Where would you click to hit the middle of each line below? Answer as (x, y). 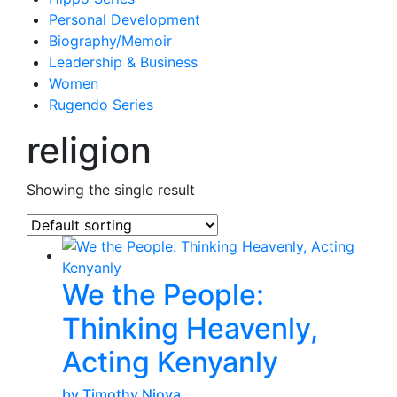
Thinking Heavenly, (190, 328)
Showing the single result (111, 190)
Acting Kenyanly (170, 362)
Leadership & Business (123, 62)
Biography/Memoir (110, 41)
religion (89, 150)
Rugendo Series (101, 105)
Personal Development (125, 19)
